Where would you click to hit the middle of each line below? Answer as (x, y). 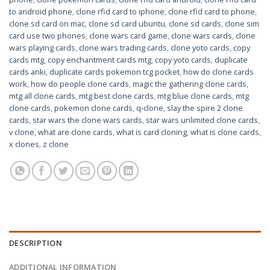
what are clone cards (75, 132)
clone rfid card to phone (212, 12)
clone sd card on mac (47, 24)
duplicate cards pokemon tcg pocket (115, 72)
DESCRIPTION (36, 243)
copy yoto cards (183, 60)
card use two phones (47, 36)
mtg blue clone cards (195, 96)
